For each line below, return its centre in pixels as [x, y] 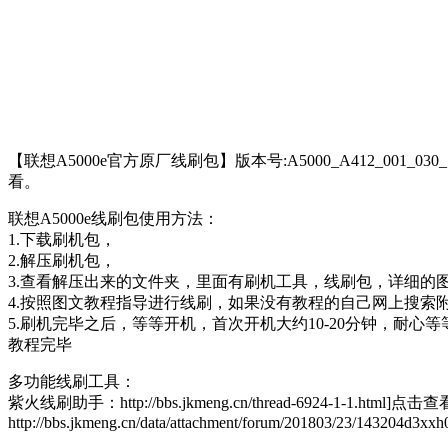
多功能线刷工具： [72, 381]
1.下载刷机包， [62, 239]
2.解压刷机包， [62, 260]
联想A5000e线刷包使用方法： [113, 218]
